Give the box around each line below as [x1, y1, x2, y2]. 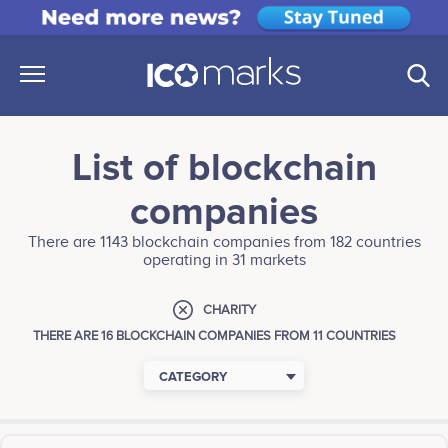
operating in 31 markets [142, 251, 306, 271]
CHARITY [202, 302, 256, 319]
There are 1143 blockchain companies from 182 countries [27, 233, 421, 253]
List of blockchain [71, 145, 377, 192]
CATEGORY [159, 369, 227, 386]
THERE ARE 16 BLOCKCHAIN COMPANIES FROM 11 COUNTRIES [32, 328, 396, 345]
